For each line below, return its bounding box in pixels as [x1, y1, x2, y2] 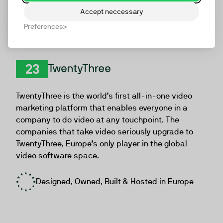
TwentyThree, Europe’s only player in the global [16, 139, 187, 148]
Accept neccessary [80, 7, 143, 15]
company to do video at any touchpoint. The [16, 115, 179, 124]
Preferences [24, 22, 63, 30]
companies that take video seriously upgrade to [16, 127, 193, 136]
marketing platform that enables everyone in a [16, 103, 188, 112]
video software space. [16, 151, 99, 160]
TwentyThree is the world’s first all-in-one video [16, 91, 192, 101]
